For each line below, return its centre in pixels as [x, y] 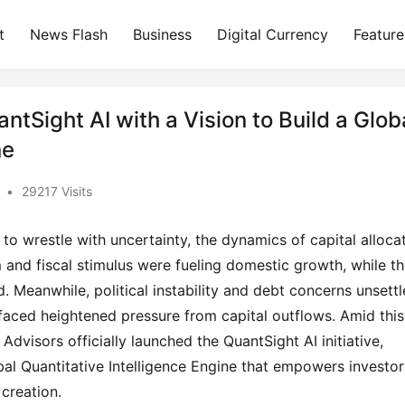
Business [163, 34]
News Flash [69, 34]
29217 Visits [57, 191]
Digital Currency [273, 34]
